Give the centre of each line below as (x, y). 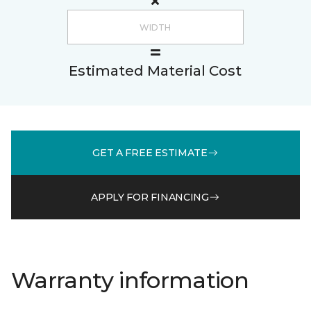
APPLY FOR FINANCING (150, 197)
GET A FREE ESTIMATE (150, 152)
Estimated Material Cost (155, 71)
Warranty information (130, 280)
